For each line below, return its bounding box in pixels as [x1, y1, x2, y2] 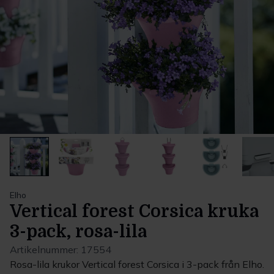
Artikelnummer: [10, 243, 81, 256]
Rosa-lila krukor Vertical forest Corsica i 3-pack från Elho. [10, 258, 264, 270]
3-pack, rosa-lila [10, 222, 147, 242]
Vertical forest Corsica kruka [10, 202, 259, 221]
